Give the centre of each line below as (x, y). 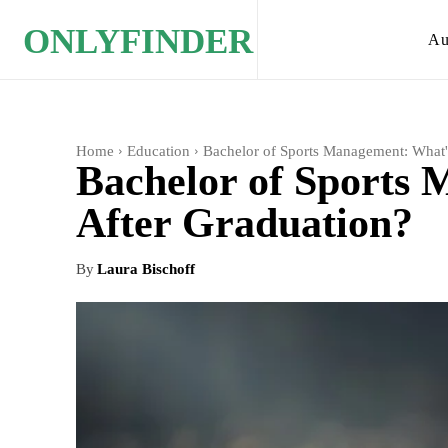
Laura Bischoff (146, 269)
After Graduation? (244, 223)
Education (158, 151)
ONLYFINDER (138, 41)
